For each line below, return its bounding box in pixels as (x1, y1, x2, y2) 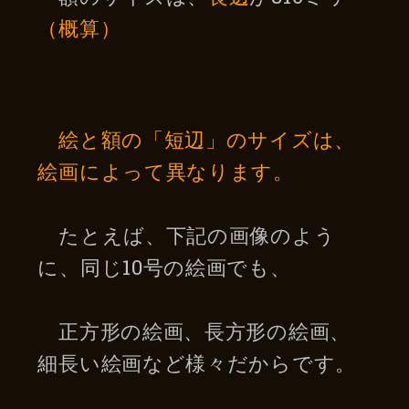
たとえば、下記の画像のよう (37, 221, 336, 248)
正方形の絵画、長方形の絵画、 (37, 317, 351, 344)
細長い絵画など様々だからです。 (37, 349, 356, 376)
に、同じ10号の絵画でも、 (37, 253, 291, 280)
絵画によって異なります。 (37, 157, 294, 184)
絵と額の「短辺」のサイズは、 (58, 125, 355, 152)
